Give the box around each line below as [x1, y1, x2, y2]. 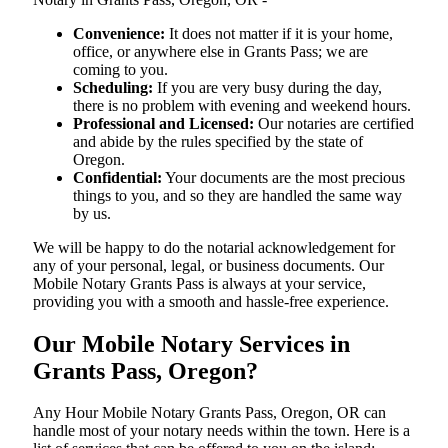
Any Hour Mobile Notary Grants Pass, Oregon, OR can [33, 404, 386, 422]
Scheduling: [73, 78, 153, 96]
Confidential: [73, 168, 162, 186]
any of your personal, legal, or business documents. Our [33, 256, 384, 274]
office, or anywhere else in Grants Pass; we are [73, 42, 368, 60]
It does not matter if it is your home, [165, 24, 393, 42]
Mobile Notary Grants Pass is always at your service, [33, 274, 366, 292]
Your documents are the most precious [162, 168, 405, 186]
